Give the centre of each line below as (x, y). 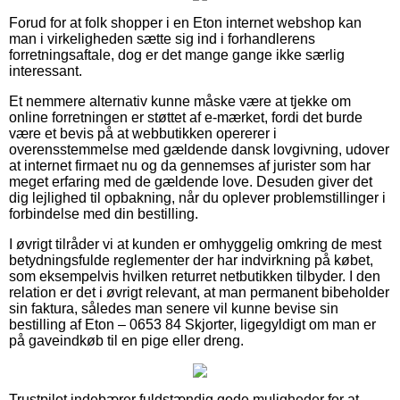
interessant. (46, 71)
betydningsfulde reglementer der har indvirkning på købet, (191, 260)
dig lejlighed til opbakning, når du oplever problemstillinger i (197, 197)
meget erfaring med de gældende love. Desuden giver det (191, 181)
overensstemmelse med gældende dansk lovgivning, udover (199, 149)
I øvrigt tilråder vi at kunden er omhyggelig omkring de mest (195, 244)
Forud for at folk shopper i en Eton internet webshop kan (185, 22)
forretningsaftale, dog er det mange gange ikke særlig (177, 54)
